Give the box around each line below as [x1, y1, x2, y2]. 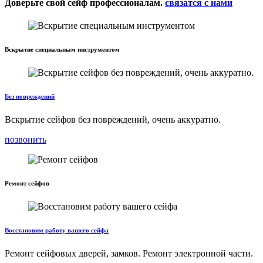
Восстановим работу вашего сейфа [5, 227, 109, 234]
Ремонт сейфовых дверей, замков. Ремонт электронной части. [5, 248, 253, 258]
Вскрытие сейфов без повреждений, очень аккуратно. [5, 114, 221, 125]
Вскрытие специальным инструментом [5, 46, 120, 53]
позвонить [5, 134, 46, 145]
